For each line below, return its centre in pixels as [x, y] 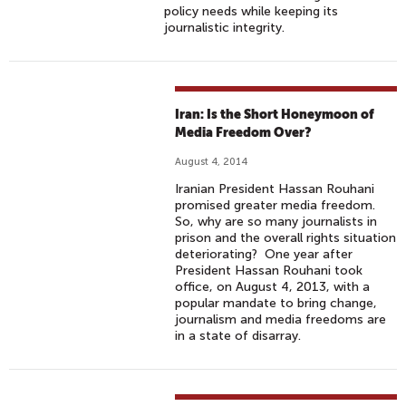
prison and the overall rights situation [286, 238]
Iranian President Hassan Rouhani [275, 189]
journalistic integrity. [225, 28]
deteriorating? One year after [264, 254]
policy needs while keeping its [251, 11]
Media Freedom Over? [244, 132]
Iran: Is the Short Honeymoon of [275, 114]
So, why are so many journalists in [276, 222]
